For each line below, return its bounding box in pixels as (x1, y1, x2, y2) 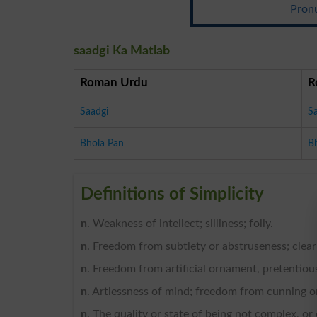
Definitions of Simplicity (81, 185, 264, 203)
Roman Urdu (80, 76, 148, 88)
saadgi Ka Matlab (74, 44, 170, 57)
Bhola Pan (80, 137, 124, 149)
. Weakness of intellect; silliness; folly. (87, 217, 273, 229)
